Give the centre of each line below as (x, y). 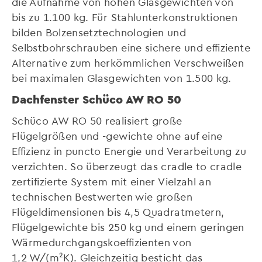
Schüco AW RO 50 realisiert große (97, 120)
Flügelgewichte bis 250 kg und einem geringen (128, 227)
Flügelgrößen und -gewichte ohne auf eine (117, 136)
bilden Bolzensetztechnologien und (99, 32)
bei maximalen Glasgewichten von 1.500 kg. (122, 78)
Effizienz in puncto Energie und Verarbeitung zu (129, 151)
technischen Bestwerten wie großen (102, 196)
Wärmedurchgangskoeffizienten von (102, 242)
